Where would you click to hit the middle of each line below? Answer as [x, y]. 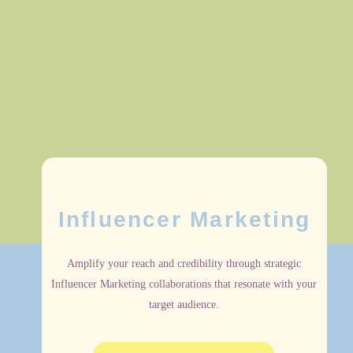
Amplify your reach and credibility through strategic [184, 264]
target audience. [184, 305]
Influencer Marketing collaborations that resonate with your [184, 284]
